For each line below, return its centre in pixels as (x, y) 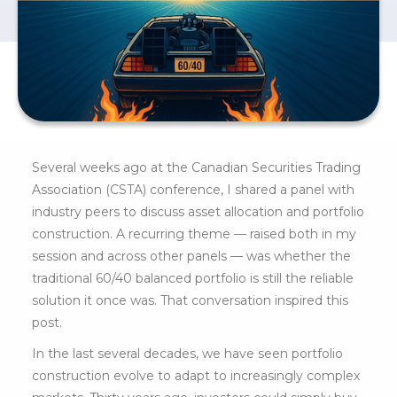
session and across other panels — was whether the (191, 257)
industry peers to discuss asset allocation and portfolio (198, 212)
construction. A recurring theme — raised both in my (194, 234)
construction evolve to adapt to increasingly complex (195, 376)
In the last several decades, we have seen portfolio (187, 354)
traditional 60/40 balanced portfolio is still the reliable (192, 279)
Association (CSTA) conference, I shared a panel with (193, 190)
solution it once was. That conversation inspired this (190, 301)
